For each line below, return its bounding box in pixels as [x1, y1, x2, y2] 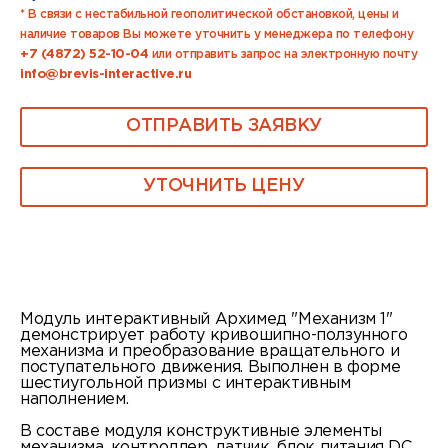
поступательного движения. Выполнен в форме [20, 359, 401, 375]
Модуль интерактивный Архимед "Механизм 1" [20, 311, 393, 327]
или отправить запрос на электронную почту [148, 48, 417, 60]
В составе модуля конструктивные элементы [20, 423, 383, 439]
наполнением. [20, 391, 129, 407]
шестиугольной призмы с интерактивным [20, 375, 351, 391]
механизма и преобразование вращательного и [20, 343, 400, 359]
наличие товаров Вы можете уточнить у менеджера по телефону [20, 28, 413, 40]
